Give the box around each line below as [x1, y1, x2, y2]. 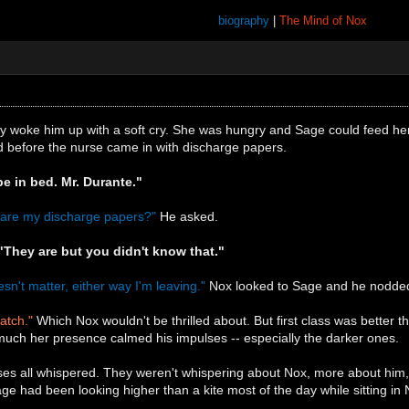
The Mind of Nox [278, 13, 367, 27]
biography [217, 13, 269, 27]
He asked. [156, 208, 219, 224]
